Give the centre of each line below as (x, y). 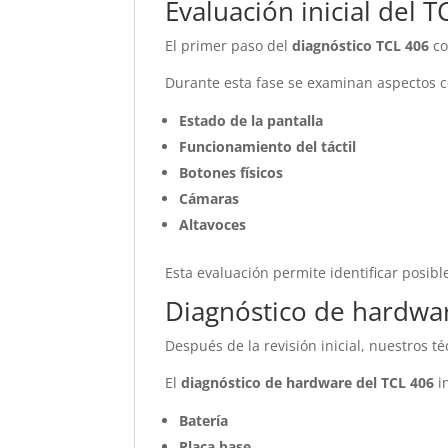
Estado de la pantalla (251, 120)
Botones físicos (231, 172)
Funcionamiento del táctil (268, 146)
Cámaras (209, 198)
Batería (204, 420)
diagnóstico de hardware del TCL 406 (308, 382)
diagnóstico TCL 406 (361, 45)
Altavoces (213, 224)
